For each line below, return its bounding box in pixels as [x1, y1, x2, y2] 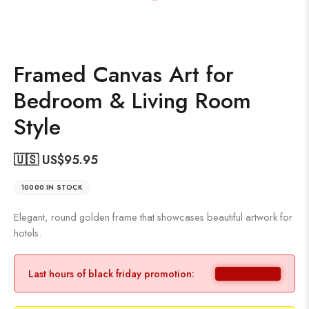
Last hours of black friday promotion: [28, 266, 195, 281]
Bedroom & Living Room [14, 85, 251, 117]
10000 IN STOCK [21, 182, 82, 192]
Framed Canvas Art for [14, 59, 234, 90]
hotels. [14, 226, 41, 240]
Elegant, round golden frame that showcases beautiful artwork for [14, 210, 292, 224]
